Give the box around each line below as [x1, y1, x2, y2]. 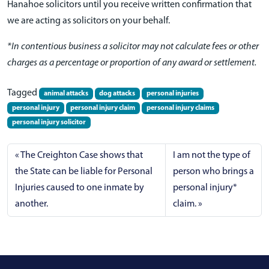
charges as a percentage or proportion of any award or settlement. [7, 58, 256, 68]
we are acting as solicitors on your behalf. [7, 16, 170, 26]
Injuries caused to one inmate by [15, 183, 144, 193]
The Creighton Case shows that [20, 151, 143, 160]
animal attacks [43, 90, 88, 97]
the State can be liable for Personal [15, 167, 153, 177]
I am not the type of [172, 151, 250, 160]
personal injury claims [146, 104, 214, 112]
